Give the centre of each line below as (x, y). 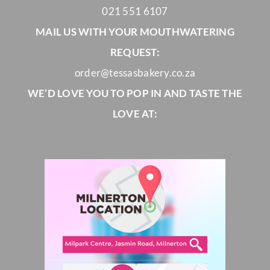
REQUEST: (135, 52)
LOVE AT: (135, 113)
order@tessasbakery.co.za (135, 72)
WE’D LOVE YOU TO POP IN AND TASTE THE (135, 93)
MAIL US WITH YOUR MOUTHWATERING (135, 31)
